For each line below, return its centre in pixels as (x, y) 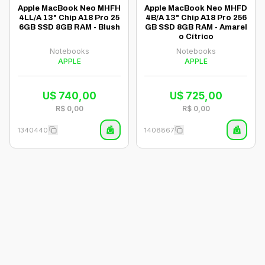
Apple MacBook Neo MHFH (69, 8)
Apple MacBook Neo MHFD (196, 8)
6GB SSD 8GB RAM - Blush (69, 27)
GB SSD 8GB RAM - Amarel (196, 27)
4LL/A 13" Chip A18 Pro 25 (69, 18)
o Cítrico (196, 37)
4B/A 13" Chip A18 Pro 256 (196, 18)
